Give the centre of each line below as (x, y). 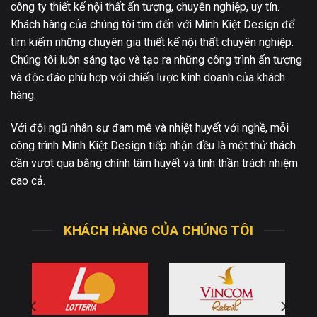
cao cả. (28, 180)
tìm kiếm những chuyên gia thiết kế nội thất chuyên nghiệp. (152, 42)
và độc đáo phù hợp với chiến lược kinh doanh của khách (148, 77)
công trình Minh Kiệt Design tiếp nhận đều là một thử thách (153, 145)
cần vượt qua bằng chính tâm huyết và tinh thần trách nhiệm (154, 163)
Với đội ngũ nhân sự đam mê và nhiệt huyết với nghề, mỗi (150, 127)
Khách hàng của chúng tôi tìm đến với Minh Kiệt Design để (152, 24)
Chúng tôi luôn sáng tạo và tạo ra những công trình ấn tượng (156, 59)
